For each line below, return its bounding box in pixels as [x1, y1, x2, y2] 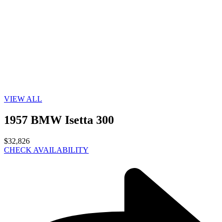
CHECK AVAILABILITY [4, 145, 89, 154]
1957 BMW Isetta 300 [4, 113, 114, 126]
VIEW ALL [4, 95, 42, 103]
